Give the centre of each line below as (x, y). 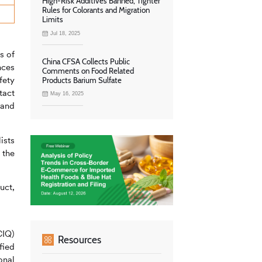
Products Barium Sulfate (82, 80)
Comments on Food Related (88, 70)
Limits (53, 20)
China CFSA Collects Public (86, 61)
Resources (79, 240)
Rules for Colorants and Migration (96, 10)
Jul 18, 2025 (65, 33)
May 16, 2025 (67, 94)
